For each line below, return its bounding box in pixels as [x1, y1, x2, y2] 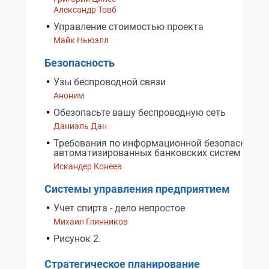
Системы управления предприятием [44, 183, 230, 195]
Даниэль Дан [53, 121, 107, 131]
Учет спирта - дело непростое [53, 202, 185, 214]
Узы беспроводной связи [53, 76, 166, 88]
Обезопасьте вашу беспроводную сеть [53, 107, 226, 118]
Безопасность [44, 56, 115, 69]
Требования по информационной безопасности [53, 138, 266, 149]
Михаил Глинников [53, 217, 128, 226]
